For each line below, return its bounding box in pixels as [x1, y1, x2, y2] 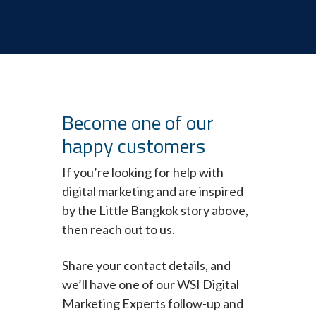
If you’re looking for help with [62, 164, 224, 181]
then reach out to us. [62, 221, 175, 238]
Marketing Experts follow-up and [62, 296, 243, 312]
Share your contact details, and [62, 257, 231, 274]
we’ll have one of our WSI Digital [62, 276, 239, 293]
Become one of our [62, 107, 214, 138]
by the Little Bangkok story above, [62, 202, 248, 219]
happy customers [62, 130, 205, 162]
